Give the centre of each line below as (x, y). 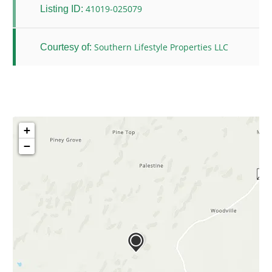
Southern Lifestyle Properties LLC (161, 47)
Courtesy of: (66, 47)
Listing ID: (62, 8)
